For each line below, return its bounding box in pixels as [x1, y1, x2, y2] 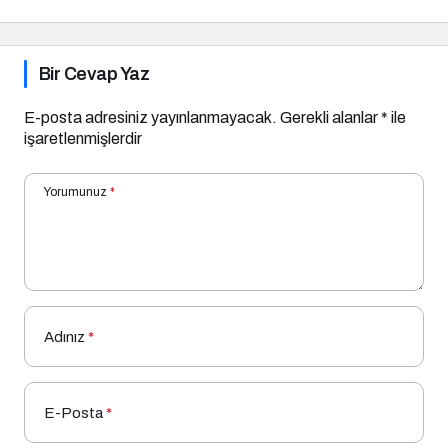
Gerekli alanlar [280, 109, 381, 127]
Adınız [44, 329, 85, 346]
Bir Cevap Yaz [39, 64, 149, 85]
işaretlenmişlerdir [24, 130, 142, 148]
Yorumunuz [44, 185, 107, 200]
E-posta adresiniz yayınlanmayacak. [24, 109, 277, 127]
